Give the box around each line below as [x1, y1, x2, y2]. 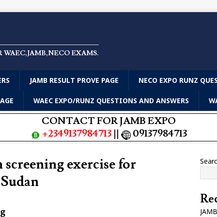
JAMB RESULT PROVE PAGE [30, 76, 119, 85]
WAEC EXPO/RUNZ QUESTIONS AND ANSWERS [33, 96, 189, 105]
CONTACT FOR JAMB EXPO [41, 115, 176, 127]
